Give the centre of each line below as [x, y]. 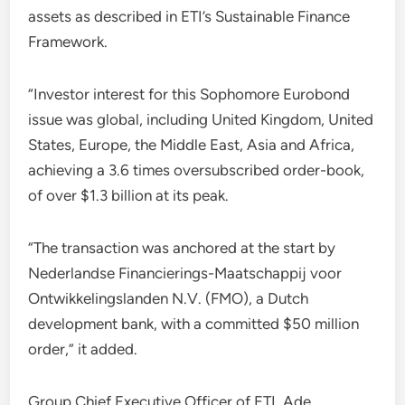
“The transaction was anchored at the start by [182, 248]
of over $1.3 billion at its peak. [129, 195]
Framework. [68, 42]
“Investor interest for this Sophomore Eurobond [189, 94]
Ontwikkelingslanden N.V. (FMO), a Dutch [169, 298]
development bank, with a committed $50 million [194, 324]
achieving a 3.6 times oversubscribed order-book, [197, 170]
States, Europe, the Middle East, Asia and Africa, [192, 145]
